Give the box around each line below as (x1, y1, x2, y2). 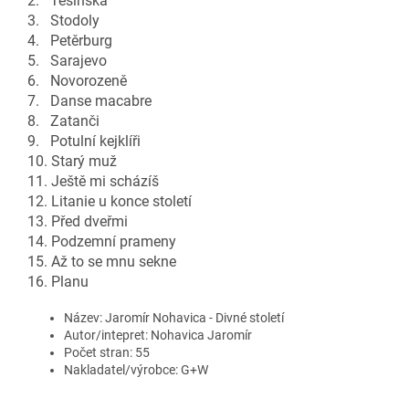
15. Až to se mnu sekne (27, 253, 180, 271)
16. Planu (27, 273, 89, 291)
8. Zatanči (27, 112, 103, 131)
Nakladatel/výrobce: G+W (64, 362, 208, 378)
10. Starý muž (27, 152, 121, 171)
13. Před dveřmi (27, 213, 131, 231)
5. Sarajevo (27, 52, 110, 70)
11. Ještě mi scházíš (27, 173, 163, 191)
